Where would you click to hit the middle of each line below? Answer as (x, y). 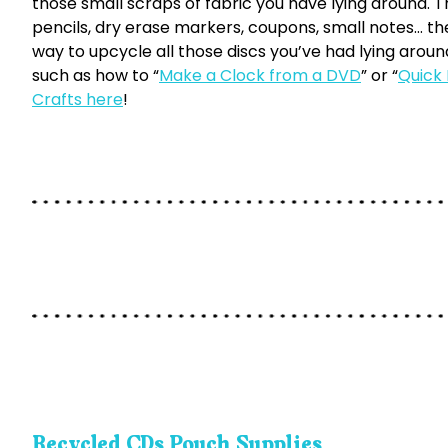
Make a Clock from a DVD (260, 76)
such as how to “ (95, 76)
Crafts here (77, 100)
